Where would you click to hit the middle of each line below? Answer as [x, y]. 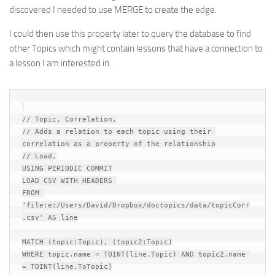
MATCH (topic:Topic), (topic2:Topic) [97, 242]
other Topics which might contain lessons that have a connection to [136, 48]
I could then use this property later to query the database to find [130, 34]
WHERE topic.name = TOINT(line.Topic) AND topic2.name [134, 254]
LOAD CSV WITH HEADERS [69, 180]
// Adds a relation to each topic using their [117, 131]
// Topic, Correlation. [69, 119]
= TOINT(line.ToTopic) [67, 266]
